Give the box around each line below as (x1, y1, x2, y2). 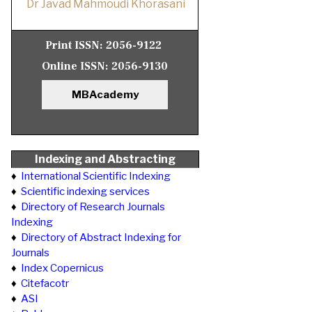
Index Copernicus (21, 262, 104, 274)
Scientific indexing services (21, 185, 150, 198)
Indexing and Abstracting (35, 153, 175, 166)
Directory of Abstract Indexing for (21, 231, 181, 244)
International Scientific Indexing (21, 170, 171, 182)
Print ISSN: (45, 38, 106, 52)
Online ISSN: (42, 59, 111, 73)
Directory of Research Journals (21, 201, 165, 213)
